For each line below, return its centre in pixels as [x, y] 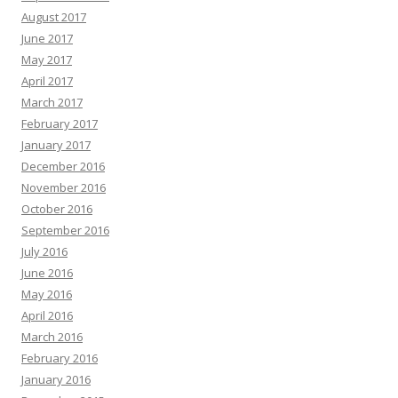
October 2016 [57, 209]
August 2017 [54, 17]
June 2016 [47, 273]
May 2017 [47, 60]
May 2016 [47, 294]
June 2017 [47, 38]
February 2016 [60, 358]
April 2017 [47, 81]
